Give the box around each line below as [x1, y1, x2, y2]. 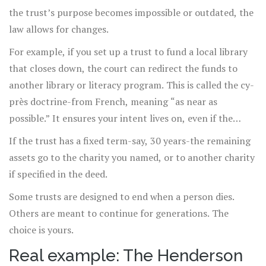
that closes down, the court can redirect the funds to [9, 62, 237, 75]
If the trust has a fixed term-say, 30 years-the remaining [9, 134, 251, 148]
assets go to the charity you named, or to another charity [9, 151, 255, 164]
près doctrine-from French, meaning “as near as [9, 95, 217, 109]
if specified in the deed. [9, 167, 107, 181]
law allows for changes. [9, 23, 109, 36]
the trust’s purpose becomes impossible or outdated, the [9, 6, 254, 20]
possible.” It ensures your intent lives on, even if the [9, 112, 233, 125]
